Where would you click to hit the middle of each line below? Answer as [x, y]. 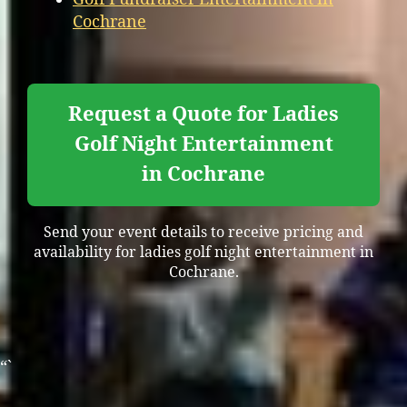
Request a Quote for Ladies [203, 114]
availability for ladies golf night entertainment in [203, 252]
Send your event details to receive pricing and [203, 232]
